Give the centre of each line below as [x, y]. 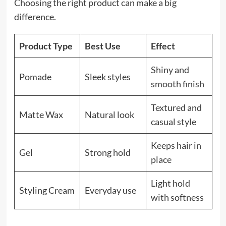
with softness [177, 197]
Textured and [176, 108]
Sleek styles [107, 77]
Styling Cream [47, 190]
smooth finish [177, 84]
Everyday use [110, 190]
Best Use [102, 46]
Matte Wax [41, 115]
